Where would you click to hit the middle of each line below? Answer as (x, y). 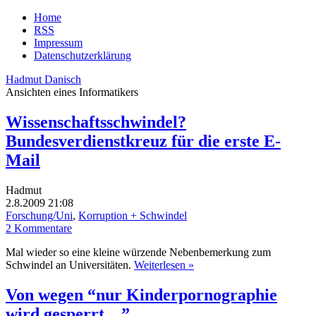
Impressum (58, 43)
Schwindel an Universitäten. (70, 265)
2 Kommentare (39, 228)
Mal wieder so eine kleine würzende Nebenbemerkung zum (138, 252)
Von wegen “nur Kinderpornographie (141, 294)
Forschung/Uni (39, 215)
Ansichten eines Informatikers (72, 92)
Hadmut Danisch (43, 79)
